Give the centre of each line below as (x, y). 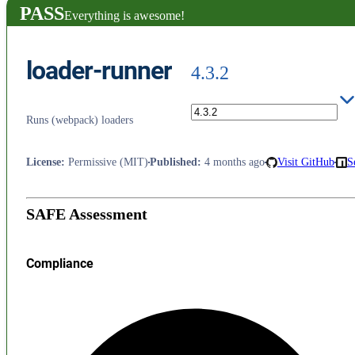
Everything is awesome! (124, 15)
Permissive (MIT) (108, 162)
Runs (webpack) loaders (80, 120)
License (44, 162)
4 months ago (235, 162)
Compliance (60, 264)
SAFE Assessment (87, 214)
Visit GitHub (306, 162)
